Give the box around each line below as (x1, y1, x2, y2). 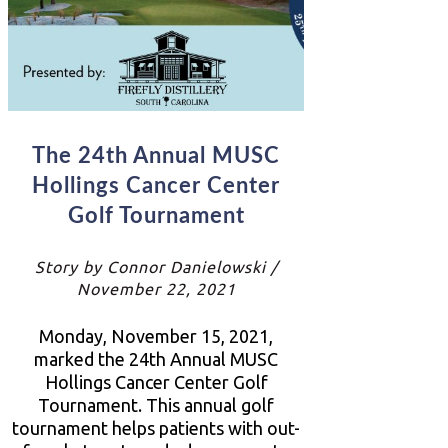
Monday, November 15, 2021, (39, 325, 273, 346)
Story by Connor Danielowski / (34, 257, 278, 276)
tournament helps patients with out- (12, 417, 300, 438)
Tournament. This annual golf (38, 394, 274, 415)
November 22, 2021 (76, 279, 236, 298)
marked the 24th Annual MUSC (34, 348, 278, 369)
